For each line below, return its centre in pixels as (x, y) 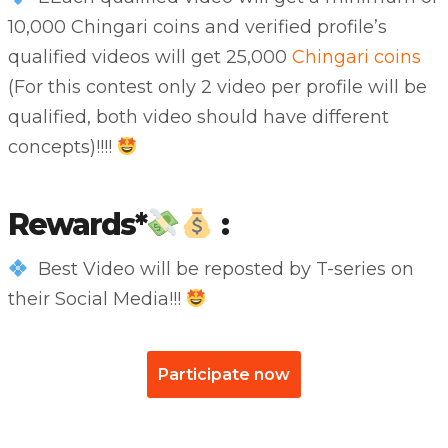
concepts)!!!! (62, 147)
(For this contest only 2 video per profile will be (217, 87)
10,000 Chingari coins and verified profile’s (197, 27)
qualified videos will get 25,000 (149, 57)
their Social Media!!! (96, 299)
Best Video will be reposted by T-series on (221, 269)
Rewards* (76, 225)
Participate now (224, 375)
